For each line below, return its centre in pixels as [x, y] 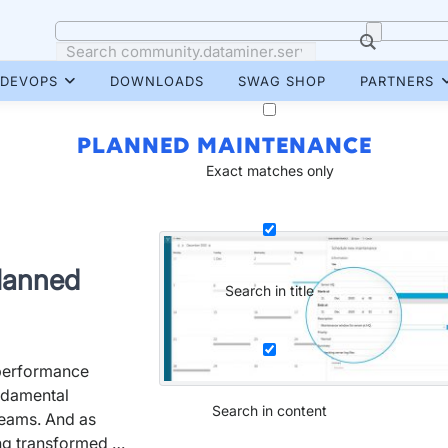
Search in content [270, 410]
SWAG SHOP [282, 81]
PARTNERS [397, 81]
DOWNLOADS [157, 81]
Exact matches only [269, 170]
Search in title [270, 290]
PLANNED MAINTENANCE [224, 146]
